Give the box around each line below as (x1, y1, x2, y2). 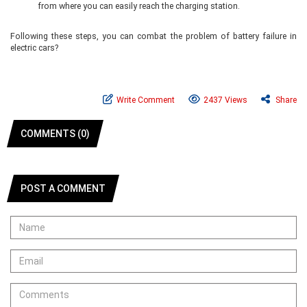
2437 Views (204, 95, 247, 105)
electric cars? (10, 42, 58, 53)
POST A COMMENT (21, 183, 106, 194)
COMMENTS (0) (21, 128, 90, 139)
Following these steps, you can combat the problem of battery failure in (10, 31, 297, 41)
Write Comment (116, 95, 175, 105)
